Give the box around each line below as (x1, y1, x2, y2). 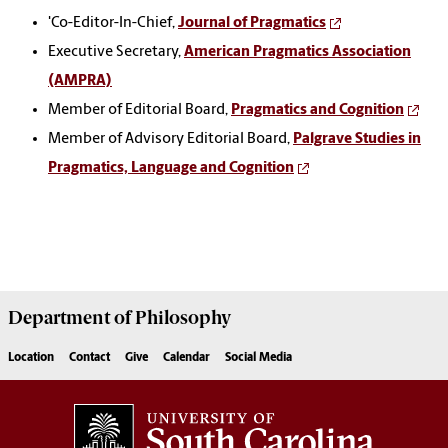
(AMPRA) (48, 74, 112, 90)
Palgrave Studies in (293, 132, 421, 148)
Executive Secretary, (48, 45, 184, 61)
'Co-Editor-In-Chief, (48, 16, 178, 32)
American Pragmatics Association (184, 45, 411, 61)
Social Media (225, 352, 292, 365)
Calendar (163, 352, 210, 365)
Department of (8, 307, 131, 330)
